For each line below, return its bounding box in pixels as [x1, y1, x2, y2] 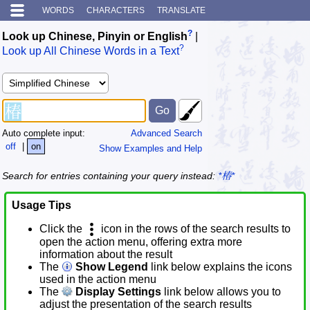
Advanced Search [131, 127, 202, 138]
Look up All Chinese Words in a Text [2, 45, 179, 57]
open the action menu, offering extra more [39, 236, 242, 248]
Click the [39, 223, 85, 235]
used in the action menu [39, 273, 156, 286]
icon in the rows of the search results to [98, 223, 291, 235]
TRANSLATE [157, 6, 206, 15]
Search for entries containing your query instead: [2, 170, 218, 182]
